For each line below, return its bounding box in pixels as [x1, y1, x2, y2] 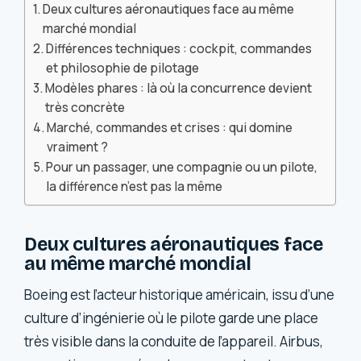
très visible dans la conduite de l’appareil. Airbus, [24, 332, 324, 351]
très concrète [45, 99, 126, 117]
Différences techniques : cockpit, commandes [46, 40, 313, 58]
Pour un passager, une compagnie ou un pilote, [46, 159, 318, 176]
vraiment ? [47, 139, 109, 156]
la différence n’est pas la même [46, 178, 223, 196]
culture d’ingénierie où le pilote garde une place [24, 309, 319, 328]
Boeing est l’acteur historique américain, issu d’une [24, 285, 335, 305]
